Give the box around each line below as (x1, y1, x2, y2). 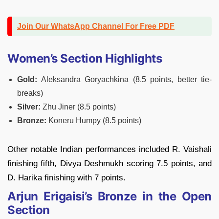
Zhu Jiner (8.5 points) (41, 103, 116, 111)
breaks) (17, 89, 43, 98)
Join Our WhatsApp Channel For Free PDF (17, 22, 175, 31)
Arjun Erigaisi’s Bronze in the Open (7, 189, 212, 204)
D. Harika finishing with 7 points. (7, 173, 126, 183)
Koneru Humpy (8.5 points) (46, 116, 141, 125)
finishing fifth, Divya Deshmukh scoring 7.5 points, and (7, 159, 212, 169)
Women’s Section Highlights (7, 51, 162, 66)
